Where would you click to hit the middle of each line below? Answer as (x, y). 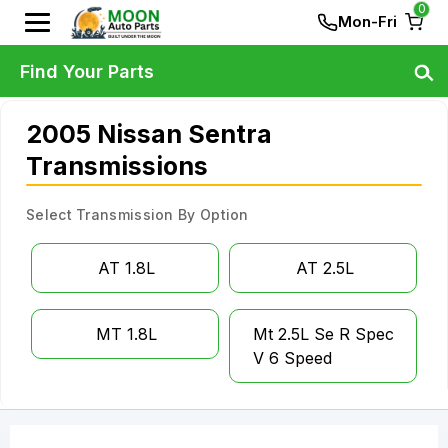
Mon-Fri (367, 21)
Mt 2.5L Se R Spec (323, 334)
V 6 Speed (292, 358)
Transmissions (117, 166)
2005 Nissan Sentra (149, 134)
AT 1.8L (126, 268)
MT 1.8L (126, 334)
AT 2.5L (324, 268)
